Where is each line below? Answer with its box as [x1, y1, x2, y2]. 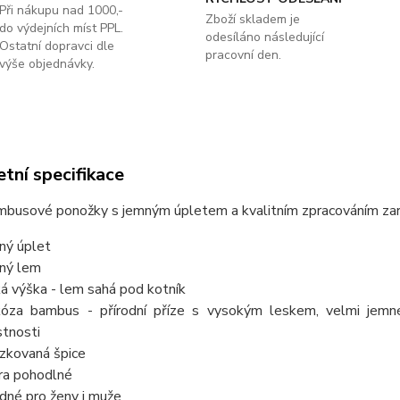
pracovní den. [204, 46, 281, 63]
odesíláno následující [204, 29, 324, 46]
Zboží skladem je [204, 11, 300, 28]
